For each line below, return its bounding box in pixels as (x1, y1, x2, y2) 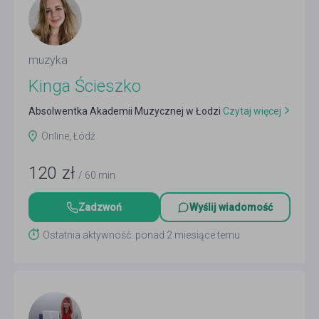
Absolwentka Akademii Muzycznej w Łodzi (28, 105, 221, 117)
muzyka (28, 53, 68, 67)
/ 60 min (78, 169, 115, 181)
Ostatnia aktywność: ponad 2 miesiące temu (43, 229, 240, 241)
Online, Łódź (41, 130, 95, 142)
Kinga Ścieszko (28, 76, 141, 96)
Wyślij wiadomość (189, 202, 273, 213)
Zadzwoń (78, 202, 122, 213)
